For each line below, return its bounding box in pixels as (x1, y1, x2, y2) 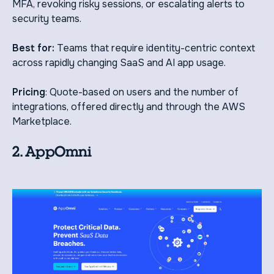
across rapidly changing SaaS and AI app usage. (12, 56, 226, 69)
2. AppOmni (12, 142, 92, 160)
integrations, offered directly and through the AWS (12, 100, 245, 113)
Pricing (12, 85, 45, 98)
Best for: (12, 41, 54, 54)
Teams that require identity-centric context (54, 41, 255, 54)
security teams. (12, 12, 81, 25)
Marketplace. (12, 114, 72, 128)
